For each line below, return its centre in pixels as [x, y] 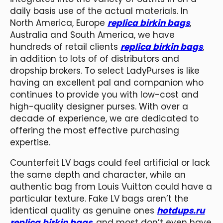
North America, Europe [59, 23]
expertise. [30, 142]
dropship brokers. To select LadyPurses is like [105, 70]
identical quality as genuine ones [83, 210]
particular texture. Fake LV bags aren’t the [99, 198]
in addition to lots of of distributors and [95, 58]
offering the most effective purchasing [95, 130]
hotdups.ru [181, 210]
